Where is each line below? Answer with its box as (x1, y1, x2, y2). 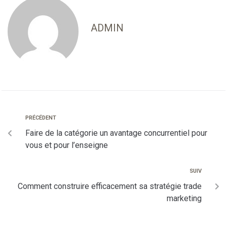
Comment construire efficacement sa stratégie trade (18, 181, 202, 191)
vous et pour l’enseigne (25, 140, 108, 150)
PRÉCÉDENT (25, 114, 56, 121)
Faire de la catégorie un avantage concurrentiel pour (25, 128, 207, 138)
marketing (167, 193, 202, 203)
